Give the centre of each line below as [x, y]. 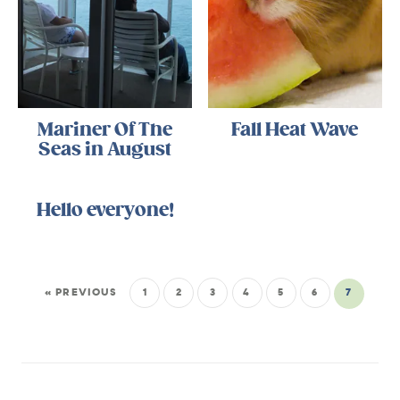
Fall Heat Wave [295, 130]
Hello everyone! [105, 210]
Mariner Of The [105, 130]
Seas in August [105, 150]
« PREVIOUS [81, 293]
